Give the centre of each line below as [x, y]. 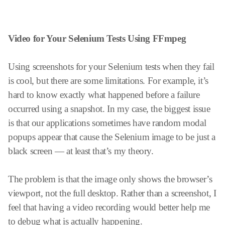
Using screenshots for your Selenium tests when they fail [111, 66]
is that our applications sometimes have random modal [107, 123]
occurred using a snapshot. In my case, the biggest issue [109, 108]
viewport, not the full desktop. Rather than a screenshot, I [112, 193]
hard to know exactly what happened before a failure [104, 94]
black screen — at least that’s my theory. [81, 151]
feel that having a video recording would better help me [109, 207]
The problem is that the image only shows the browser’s [110, 179]
